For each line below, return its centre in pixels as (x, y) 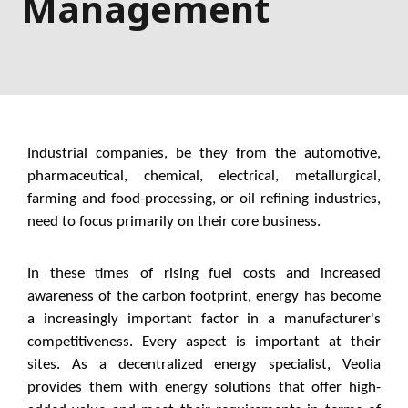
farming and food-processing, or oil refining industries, (204, 199)
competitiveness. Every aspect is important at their (204, 342)
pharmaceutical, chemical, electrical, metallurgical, (204, 177)
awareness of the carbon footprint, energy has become (204, 297)
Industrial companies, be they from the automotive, (204, 154)
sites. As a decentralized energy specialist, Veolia (204, 365)
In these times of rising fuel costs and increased (204, 274)
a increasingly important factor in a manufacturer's (204, 320)
